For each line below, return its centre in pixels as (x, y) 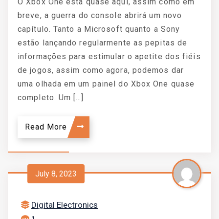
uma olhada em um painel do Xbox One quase (106, 84)
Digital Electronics (65, 205)
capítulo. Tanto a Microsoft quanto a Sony (99, 29)
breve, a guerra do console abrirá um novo (100, 15)
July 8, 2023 (56, 174)
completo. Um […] (51, 98)
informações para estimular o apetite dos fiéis (109, 56)
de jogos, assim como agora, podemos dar (101, 70)
